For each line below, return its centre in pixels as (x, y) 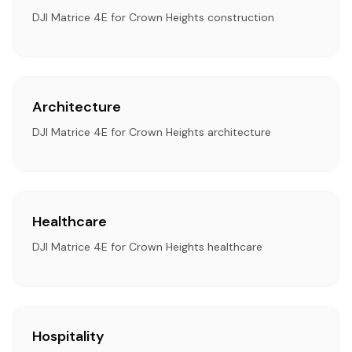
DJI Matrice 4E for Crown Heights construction (153, 17)
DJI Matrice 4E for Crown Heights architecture (152, 132)
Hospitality (68, 336)
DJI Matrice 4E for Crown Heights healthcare (147, 247)
